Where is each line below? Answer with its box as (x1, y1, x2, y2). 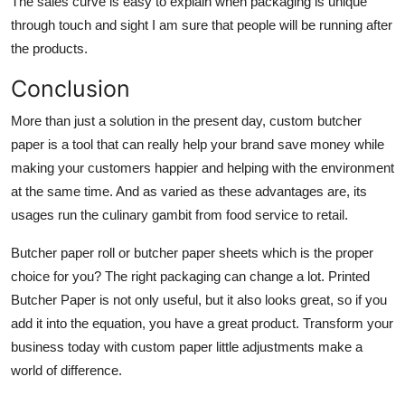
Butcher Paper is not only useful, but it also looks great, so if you (11, 291, 387, 307)
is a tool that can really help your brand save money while (44, 136, 384, 152)
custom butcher (269, 112, 362, 128)
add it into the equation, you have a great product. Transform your (11, 315, 393, 331)
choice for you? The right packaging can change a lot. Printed (11, 268, 370, 284)
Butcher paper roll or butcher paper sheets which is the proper (11, 244, 373, 260)
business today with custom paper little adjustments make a (11, 338, 363, 354)
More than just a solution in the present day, (11, 112, 269, 128)
